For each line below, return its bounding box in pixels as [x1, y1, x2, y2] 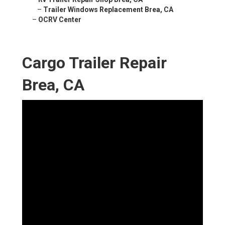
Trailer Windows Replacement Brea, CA [43, 6, 173, 14]
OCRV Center [38, 16, 81, 24]
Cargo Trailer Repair [22, 53, 167, 73]
